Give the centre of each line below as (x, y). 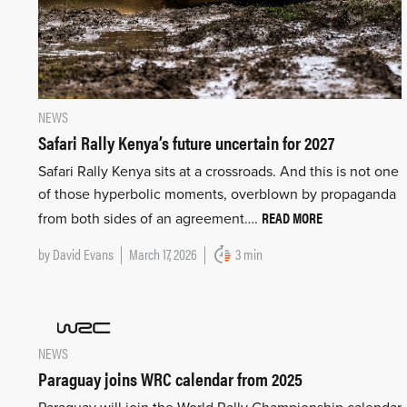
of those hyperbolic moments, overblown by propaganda (217, 194)
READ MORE (292, 217)
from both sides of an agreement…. (150, 218)
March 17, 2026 (163, 253)
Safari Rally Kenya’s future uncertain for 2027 (186, 142)
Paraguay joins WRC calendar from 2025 (170, 378)
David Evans (83, 253)
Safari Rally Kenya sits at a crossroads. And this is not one (218, 171)
